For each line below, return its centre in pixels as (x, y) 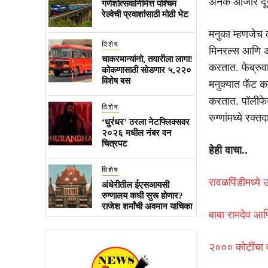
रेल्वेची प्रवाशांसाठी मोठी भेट (145, 14)
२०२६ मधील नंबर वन (136, 133)
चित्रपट (114, 143)
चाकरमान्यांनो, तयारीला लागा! (147, 59)
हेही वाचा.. (228, 150)
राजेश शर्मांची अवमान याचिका (147, 206)
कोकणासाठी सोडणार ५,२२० (146, 70)
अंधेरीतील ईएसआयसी (135, 185)
